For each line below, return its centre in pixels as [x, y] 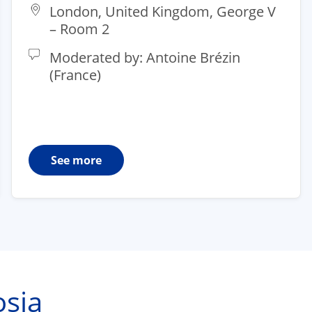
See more [76, 161]
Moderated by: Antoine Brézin [145, 58]
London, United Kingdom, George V [163, 12]
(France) [75, 75]
